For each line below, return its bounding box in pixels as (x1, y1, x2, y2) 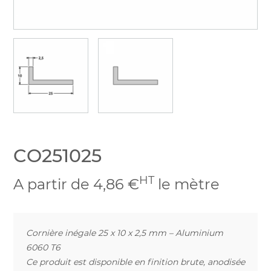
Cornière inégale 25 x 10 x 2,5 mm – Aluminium (26, 227, 223, 238)
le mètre (154, 175, 220, 194)
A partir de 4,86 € (13, 175, 139, 194)
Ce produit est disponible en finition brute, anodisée (26, 256, 245, 267)
